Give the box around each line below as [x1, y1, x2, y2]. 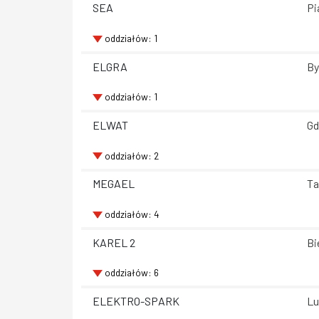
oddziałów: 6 [104, 266, 159, 279]
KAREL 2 [93, 235, 135, 249]
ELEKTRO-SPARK [93, 294, 179, 308]
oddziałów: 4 [104, 208, 159, 221]
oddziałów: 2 [104, 149, 159, 162]
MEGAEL [93, 177, 135, 191]
